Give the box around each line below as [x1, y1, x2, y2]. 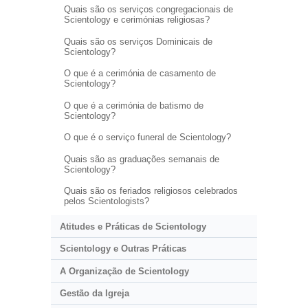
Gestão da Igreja [59, 288, 129, 299]
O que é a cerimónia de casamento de [63, 68, 216, 79]
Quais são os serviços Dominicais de [63, 36, 212, 47]
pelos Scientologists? [63, 196, 149, 207]
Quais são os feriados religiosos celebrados [63, 186, 238, 197]
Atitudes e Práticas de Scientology [59, 221, 206, 232]
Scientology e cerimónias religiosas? [63, 14, 210, 25]
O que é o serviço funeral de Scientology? [63, 132, 231, 143]
